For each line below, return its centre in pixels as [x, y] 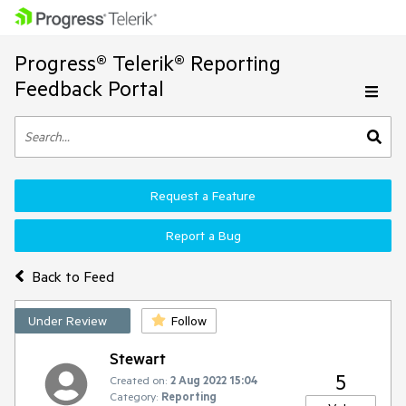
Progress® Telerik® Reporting [148, 63]
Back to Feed [72, 276]
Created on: [138, 380]
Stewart [138, 358]
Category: [134, 396]
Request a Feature [203, 196]
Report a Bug [203, 236]
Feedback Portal [89, 88]
